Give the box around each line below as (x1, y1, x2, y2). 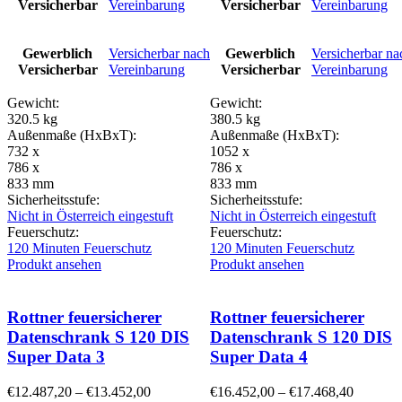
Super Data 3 (7, 347, 105, 367)
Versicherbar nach (109, 46, 210, 62)
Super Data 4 (210, 347, 308, 367)
